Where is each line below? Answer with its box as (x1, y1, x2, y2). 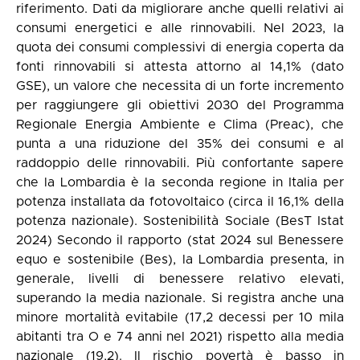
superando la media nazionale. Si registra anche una (16, 292, 344, 305)
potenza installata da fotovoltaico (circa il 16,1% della (16, 195, 344, 208)
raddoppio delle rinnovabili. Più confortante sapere (16, 157, 344, 170)
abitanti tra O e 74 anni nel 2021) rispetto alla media (16, 330, 344, 343)
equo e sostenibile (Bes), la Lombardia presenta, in (16, 253, 344, 266)
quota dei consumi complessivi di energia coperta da (16, 41, 344, 54)
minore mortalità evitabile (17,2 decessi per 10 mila (16, 311, 344, 324)
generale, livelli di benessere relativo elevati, (16, 272, 344, 285)
